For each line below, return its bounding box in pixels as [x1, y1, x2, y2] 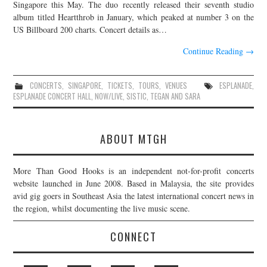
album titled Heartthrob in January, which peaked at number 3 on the [13, 11, 254, 23]
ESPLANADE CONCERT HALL [13, 91, 92, 103]
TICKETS [107, 80, 132, 92]
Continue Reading [182, 45, 246, 57]
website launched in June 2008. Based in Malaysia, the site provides [13, 178, 254, 190]
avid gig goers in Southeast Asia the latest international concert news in [13, 190, 254, 202]
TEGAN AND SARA [150, 91, 201, 103]
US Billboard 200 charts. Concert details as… [13, 24, 167, 36]
